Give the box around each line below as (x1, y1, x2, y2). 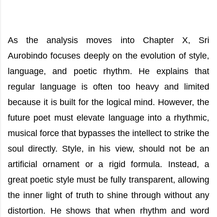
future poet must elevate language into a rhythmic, (8, 113, 209, 123)
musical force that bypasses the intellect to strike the (8, 128, 209, 138)
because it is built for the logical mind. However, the (8, 97, 209, 107)
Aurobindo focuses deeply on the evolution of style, (8, 51, 209, 61)
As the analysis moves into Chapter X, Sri (8, 35, 209, 45)
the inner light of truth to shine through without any (8, 190, 209, 200)
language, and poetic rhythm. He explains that (8, 66, 209, 76)
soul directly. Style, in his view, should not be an (8, 144, 209, 154)
